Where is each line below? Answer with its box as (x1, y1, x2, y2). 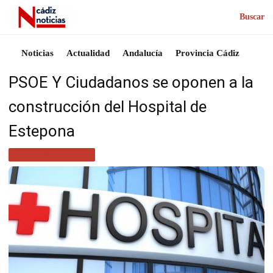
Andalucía (122, 48, 163, 58)
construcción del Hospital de (9, 97, 207, 116)
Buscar (239, 12, 264, 22)
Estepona (9, 121, 75, 140)
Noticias (21, 48, 54, 58)
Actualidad (66, 48, 110, 58)
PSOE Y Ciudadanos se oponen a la (9, 73, 253, 91)
